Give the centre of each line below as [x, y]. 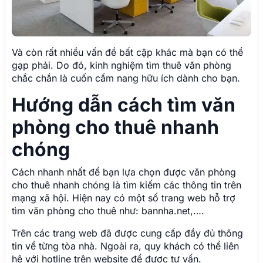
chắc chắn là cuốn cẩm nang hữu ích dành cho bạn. [126, 78]
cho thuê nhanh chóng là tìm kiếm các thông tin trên [127, 185]
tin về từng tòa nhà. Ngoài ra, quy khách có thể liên [125, 246]
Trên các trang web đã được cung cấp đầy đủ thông [127, 233]
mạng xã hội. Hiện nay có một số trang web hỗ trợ [124, 198]
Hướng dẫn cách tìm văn [124, 104]
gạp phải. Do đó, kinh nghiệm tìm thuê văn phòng [122, 65]
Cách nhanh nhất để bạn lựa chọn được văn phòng [124, 172]
